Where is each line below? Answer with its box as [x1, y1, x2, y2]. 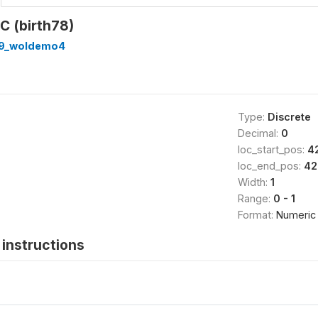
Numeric [275, 208, 316, 221]
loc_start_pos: [237, 143, 307, 155]
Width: [237, 175, 270, 188]
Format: [237, 208, 276, 221]
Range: [237, 192, 273, 204]
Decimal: [237, 126, 281, 139]
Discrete [267, 110, 311, 123]
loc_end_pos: [237, 159, 304, 172]
